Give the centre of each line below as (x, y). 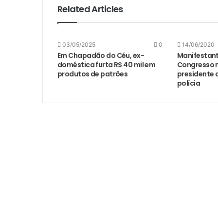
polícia (189, 83)
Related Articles (90, 9)
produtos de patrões (93, 74)
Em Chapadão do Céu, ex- (101, 56)
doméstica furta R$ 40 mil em (107, 65)
